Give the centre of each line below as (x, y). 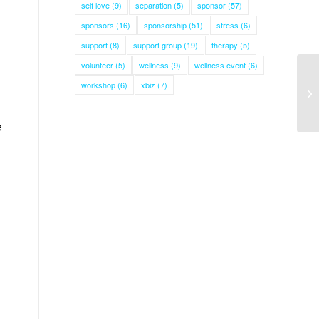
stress (228, 25)
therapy (225, 45)
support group (158, 45)
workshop (99, 85)
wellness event (220, 65)
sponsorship (166, 25)
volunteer (98, 65)
